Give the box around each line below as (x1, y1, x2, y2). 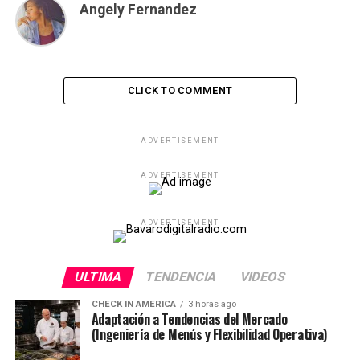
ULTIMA (72, 269, 124, 285)
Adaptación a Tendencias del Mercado (91, 309, 288, 329)
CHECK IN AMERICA (91, 299, 176, 310)
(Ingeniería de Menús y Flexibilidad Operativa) (91, 325, 327, 345)
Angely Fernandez (79, 2, 197, 18)
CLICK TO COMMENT (127, 84, 233, 97)
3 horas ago (187, 299, 236, 310)
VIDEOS (238, 269, 288, 285)
